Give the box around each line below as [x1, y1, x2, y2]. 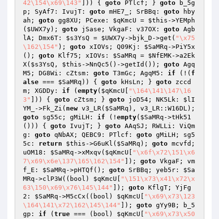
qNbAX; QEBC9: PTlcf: [50, 131, 136, 138]
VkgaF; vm [156, 157, 195, 165]
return [39, 140, 62, 147]
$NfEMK [148, 52, 172, 59]
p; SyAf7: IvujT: [23, 8, 89, 15]
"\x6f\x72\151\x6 [132, 149, 195, 156]
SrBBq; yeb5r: [125, 166, 183, 174]
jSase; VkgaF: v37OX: [78, 25, 164, 33]
